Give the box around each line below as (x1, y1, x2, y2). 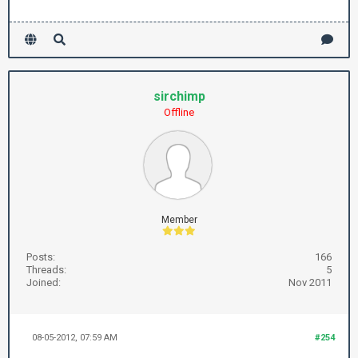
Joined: (26, 276, 61, 288)
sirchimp (153, 89, 205, 104)
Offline (164, 106, 194, 118)
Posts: (26, 251, 55, 263)
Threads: (26, 264, 66, 276)
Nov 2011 (288, 276, 332, 288)
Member (161, 214, 197, 225)
